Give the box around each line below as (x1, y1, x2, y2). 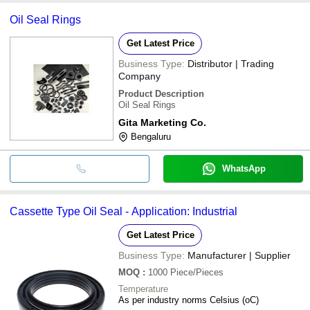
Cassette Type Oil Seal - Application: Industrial (10, 205, 237, 217)
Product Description (118, 88, 204, 99)
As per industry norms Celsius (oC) (118, 294, 259, 305)
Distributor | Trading (188, 57, 274, 69)
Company (118, 70, 161, 82)
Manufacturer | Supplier (188, 249, 291, 261)
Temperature (118, 283, 168, 294)
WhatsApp (221, 163, 266, 174)
